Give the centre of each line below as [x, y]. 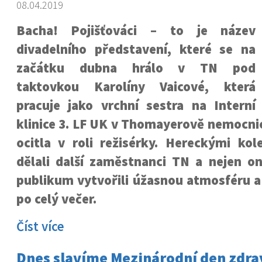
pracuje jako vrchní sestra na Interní [136, 105]
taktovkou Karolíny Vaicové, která [136, 87]
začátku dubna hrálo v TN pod [136, 68]
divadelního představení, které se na [136, 49]
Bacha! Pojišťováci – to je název [136, 30]
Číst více [40, 226]
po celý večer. [56, 199]
